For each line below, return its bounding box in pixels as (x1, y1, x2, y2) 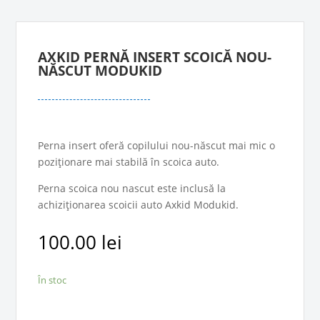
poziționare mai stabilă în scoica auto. (38, 155, 220, 169)
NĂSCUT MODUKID (38, 61, 163, 80)
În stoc (38, 274, 67, 286)
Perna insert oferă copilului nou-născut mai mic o (38, 139, 276, 152)
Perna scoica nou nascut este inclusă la (38, 181, 226, 195)
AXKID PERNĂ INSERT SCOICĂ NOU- (38, 48, 272, 66)
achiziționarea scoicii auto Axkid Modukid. (38, 198, 239, 211)
